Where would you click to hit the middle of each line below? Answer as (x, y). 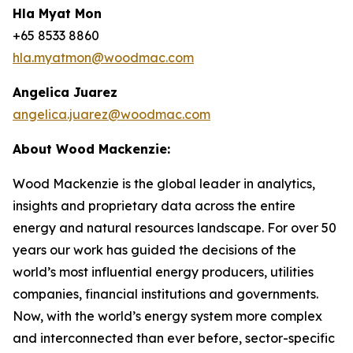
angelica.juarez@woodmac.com (111, 114)
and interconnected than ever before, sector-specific (174, 338)
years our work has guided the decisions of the (154, 250)
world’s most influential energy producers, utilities (163, 272)
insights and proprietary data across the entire (154, 206)
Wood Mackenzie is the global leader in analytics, (164, 184)
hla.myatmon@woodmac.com (103, 58)
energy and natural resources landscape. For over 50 (175, 228)
